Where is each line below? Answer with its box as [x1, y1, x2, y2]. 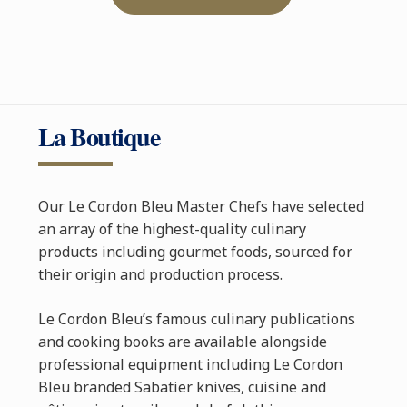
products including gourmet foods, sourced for [37, 242, 352, 263]
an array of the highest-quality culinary [37, 219, 306, 240]
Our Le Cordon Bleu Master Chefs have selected [37, 196, 364, 217]
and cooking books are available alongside [37, 332, 327, 352]
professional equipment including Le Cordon [37, 354, 342, 375]
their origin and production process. [37, 264, 283, 285]
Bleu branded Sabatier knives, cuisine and [37, 377, 326, 398]
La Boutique [37, 118, 160, 156]
